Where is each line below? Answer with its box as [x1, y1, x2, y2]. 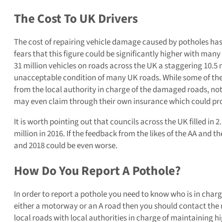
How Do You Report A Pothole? [14, 162, 181, 180]
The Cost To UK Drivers [14, 9, 138, 28]
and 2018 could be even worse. [14, 139, 117, 152]
